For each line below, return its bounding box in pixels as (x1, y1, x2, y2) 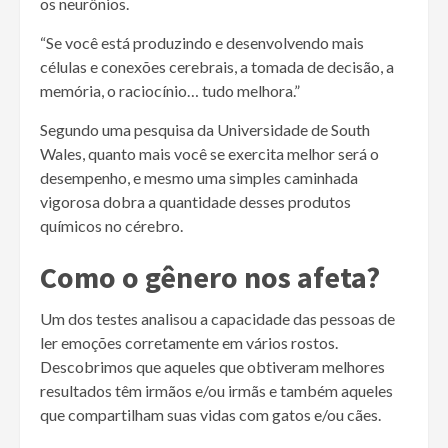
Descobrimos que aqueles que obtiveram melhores (40, 356, 385, 376)
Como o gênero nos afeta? (40, 257, 380, 296)
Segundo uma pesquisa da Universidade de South (40, 119, 370, 139)
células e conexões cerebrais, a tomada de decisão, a (40, 56, 394, 76)
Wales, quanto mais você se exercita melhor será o (40, 143, 379, 163)
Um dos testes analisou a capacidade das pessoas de (40, 308, 395, 328)
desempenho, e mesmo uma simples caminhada (40, 167, 358, 187)
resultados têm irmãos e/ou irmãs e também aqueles (40, 380, 393, 400)
